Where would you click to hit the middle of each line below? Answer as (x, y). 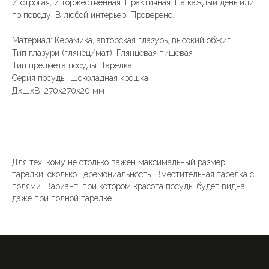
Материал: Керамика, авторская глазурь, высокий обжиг (121, 41)
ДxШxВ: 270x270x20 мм (58, 91)
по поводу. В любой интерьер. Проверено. (93, 15)
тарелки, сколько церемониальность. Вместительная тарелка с (133, 174)
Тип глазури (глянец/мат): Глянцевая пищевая (102, 53)
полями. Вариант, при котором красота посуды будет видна (128, 186)
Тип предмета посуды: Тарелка (72, 66)
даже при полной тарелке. (63, 198)
